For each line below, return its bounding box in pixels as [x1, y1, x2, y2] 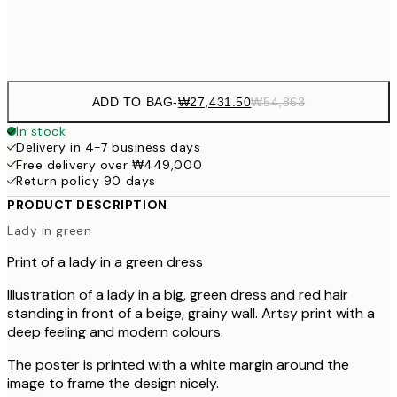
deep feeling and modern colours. [7, 323, 223, 342]
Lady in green [7, 222, 92, 239]
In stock [16, 122, 66, 139]
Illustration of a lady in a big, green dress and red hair [7, 285, 348, 305]
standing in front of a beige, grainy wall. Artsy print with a [7, 304, 375, 323]
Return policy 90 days [16, 172, 156, 189]
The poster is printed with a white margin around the [7, 355, 349, 375]
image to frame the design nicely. [7, 374, 219, 393]
